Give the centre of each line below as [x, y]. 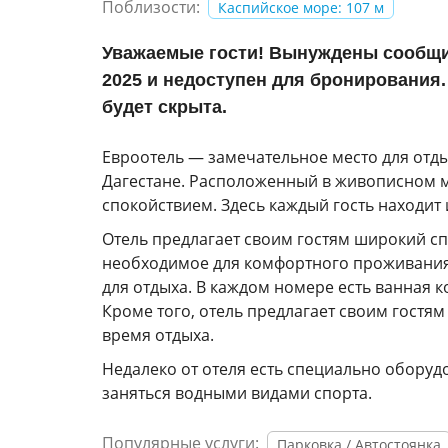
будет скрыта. [164, 107]
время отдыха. [158, 335]
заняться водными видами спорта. [237, 393]
